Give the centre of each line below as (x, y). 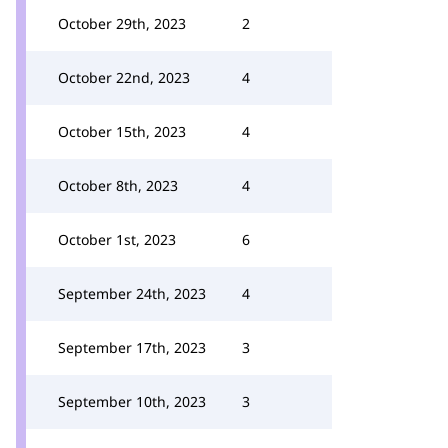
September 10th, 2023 (132, 401)
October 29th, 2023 (122, 23)
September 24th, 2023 (132, 293)
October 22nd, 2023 (124, 77)
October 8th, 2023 (118, 185)
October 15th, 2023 (122, 131)
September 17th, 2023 (132, 347)
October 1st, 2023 (117, 239)
